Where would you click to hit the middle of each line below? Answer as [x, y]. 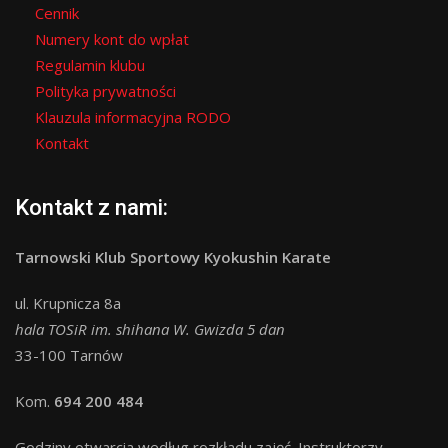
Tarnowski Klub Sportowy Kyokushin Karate [173, 257]
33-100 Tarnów [69, 355]
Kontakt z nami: [91, 207]
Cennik [57, 13]
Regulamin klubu [90, 65]
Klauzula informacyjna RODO [133, 117]
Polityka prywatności [105, 91]
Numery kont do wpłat [112, 39]
